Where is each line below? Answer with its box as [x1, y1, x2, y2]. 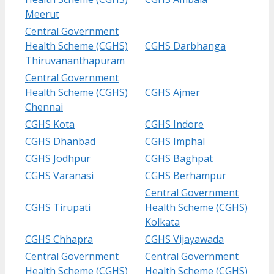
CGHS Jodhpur [25, 151, 91, 165]
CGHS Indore [145, 117, 204, 131]
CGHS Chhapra [25, 232, 93, 246]
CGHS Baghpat [145, 151, 213, 165]
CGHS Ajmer [145, 85, 200, 99]
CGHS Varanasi [25, 168, 94, 182]
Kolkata [145, 215, 180, 229]
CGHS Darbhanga [145, 39, 226, 53]
